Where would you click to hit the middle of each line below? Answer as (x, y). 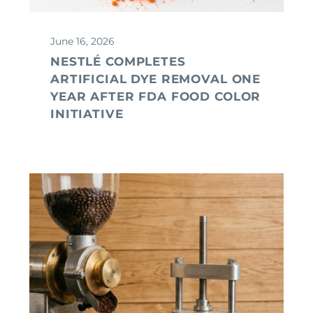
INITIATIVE (87, 114)
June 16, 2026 (82, 41)
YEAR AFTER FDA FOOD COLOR (156, 96)
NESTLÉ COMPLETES (118, 61)
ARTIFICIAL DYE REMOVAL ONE (156, 79)
